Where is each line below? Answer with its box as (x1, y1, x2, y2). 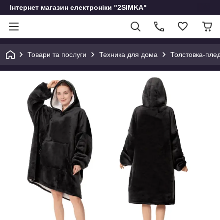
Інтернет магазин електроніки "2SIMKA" (10, 3, 147, 11)
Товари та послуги (27, 51, 86, 58)
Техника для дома (99, 51, 158, 58)
